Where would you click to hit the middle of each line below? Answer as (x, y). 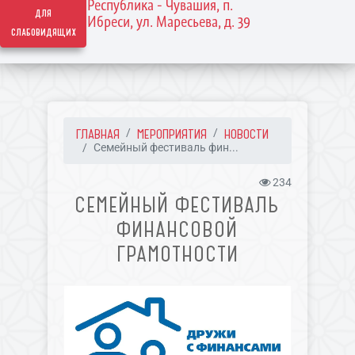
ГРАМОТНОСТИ (177, 254)
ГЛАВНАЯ (97, 134)
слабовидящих (43, 32)
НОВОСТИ (246, 134)
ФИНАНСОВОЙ (177, 229)
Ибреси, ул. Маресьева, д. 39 (168, 21)
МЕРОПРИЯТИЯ (172, 134)
